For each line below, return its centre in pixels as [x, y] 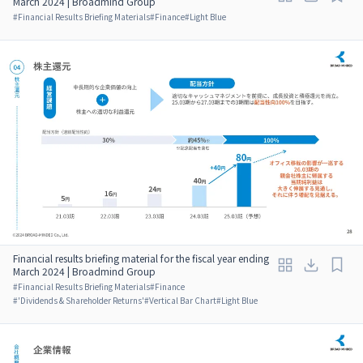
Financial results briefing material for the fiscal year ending [141, 258]
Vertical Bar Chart [183, 300]
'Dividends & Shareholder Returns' [81, 300]
